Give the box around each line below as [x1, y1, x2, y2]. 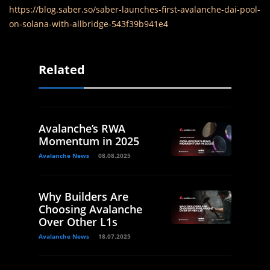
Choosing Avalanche [39, 202, 142, 217]
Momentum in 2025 [39, 134, 139, 149]
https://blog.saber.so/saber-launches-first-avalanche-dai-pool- [9, 4, 260, 16]
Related [39, 61, 85, 78]
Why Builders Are [39, 189, 128, 204]
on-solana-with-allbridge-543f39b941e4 [9, 18, 168, 30]
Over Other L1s [39, 215, 118, 230]
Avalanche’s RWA [39, 121, 125, 136]
